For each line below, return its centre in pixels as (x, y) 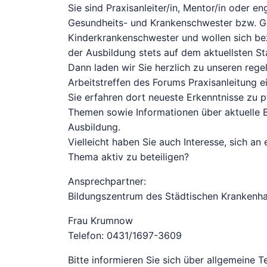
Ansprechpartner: (107, 181)
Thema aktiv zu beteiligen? (128, 157)
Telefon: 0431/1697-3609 (125, 236)
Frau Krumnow (100, 221)
